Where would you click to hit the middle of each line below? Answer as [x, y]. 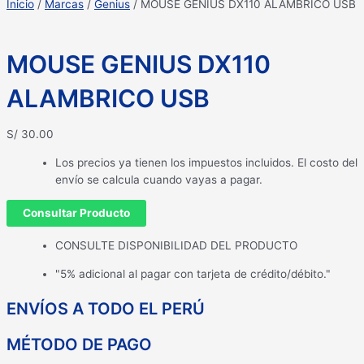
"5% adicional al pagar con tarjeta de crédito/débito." [193, 274]
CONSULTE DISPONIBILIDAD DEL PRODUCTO [176, 246]
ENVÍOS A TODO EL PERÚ [106, 309]
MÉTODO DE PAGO [79, 345]
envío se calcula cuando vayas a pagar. [159, 180]
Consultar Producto [76, 212]
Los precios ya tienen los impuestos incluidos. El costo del [206, 163]
